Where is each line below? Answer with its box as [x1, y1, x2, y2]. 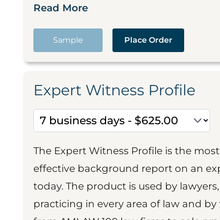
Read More [33, 2, 88, 14]
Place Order [124, 35, 172, 45]
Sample [53, 35, 83, 45]
